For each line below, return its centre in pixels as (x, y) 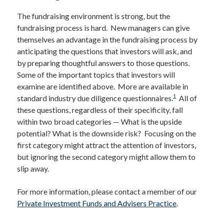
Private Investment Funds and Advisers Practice (97, 203)
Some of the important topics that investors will (96, 75)
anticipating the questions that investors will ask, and (105, 51)
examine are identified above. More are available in (103, 86)
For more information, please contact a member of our (107, 191)
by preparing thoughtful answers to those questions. (104, 63)
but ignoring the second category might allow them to (106, 157)
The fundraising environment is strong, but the (94, 16)
